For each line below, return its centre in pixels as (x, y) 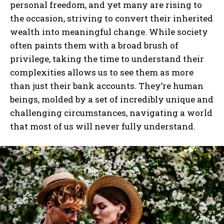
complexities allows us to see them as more (102, 72)
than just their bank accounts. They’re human (107, 85)
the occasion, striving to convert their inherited (111, 18)
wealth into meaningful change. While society (109, 31)
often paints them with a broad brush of (94, 45)
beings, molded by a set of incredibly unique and (112, 99)
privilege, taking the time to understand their (107, 58)
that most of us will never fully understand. (103, 126)
